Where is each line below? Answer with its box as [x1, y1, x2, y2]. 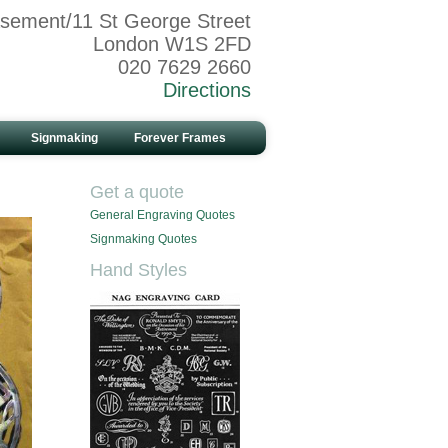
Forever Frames [134, 131, 226, 145]
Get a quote [89, 182, 184, 203]
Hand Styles [89, 260, 187, 281]
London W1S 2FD [93, 33, 251, 55]
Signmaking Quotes [89, 231, 197, 246]
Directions [163, 79, 251, 101]
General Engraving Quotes [89, 208, 235, 223]
